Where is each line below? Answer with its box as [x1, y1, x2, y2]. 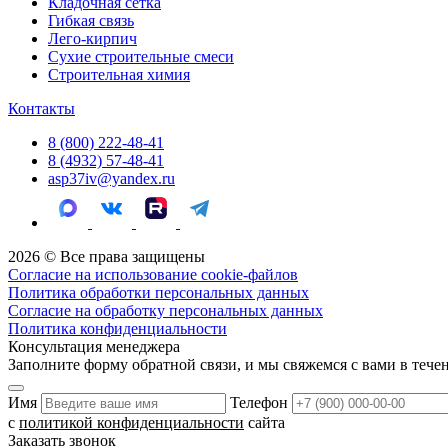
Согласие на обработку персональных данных [8, 301, 323, 319]
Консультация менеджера [8, 337, 180, 355]
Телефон [230, 393, 288, 411]
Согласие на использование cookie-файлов [8, 265, 298, 283]
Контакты [8, 99, 75, 117]
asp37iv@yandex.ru [48, 169, 175, 187]
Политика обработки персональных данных [8, 283, 309, 301]
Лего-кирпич [48, 29, 137, 47]
